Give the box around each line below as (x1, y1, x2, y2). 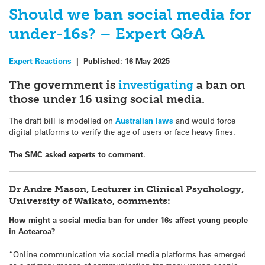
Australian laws (115, 115, 173, 125)
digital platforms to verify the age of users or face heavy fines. (9, 126, 235, 137)
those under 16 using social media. (9, 92, 205, 106)
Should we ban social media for (9, 5, 251, 24)
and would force (173, 115, 235, 125)
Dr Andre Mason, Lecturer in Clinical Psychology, (9, 183, 244, 195)
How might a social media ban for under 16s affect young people (9, 215, 248, 225)
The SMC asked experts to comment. (9, 149, 146, 160)
